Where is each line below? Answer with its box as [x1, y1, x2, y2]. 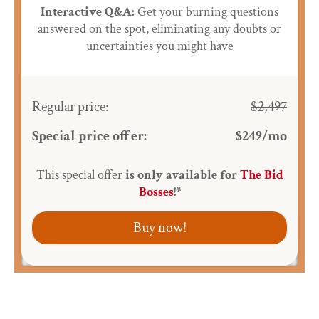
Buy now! [132, 219, 187, 238]
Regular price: [32, 98, 109, 117]
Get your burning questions [135, 4, 278, 21]
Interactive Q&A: [41, 4, 135, 21]
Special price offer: [32, 127, 147, 146]
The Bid [239, 167, 283, 184]
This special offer [36, 167, 125, 184]
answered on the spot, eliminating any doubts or [38, 21, 281, 38]
